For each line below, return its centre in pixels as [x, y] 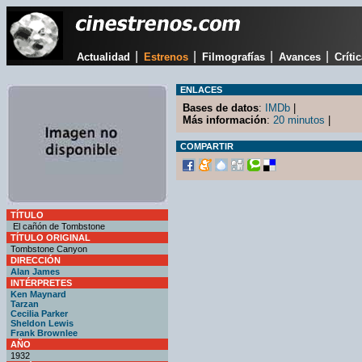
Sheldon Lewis [42, 323]
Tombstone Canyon [49, 249]
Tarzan [25, 304]
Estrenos [166, 57]
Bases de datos [221, 108]
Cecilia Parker [39, 314]
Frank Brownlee [44, 333]
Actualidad [103, 57]
